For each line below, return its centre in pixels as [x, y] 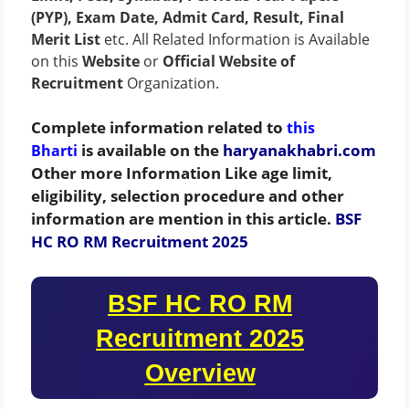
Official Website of [229, 62]
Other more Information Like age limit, [182, 173]
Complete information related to [157, 128]
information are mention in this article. [183, 219]
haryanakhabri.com [299, 151]
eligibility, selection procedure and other [188, 196]
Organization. [173, 84]
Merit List [66, 40]
